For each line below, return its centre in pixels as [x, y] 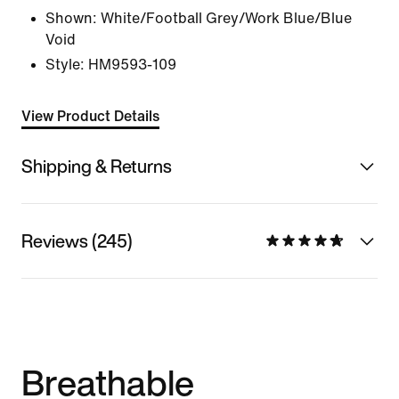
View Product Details [90, 116]
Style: [65, 65]
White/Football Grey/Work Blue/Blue [226, 18]
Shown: [71, 18]
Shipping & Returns [97, 166]
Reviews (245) [77, 240]
